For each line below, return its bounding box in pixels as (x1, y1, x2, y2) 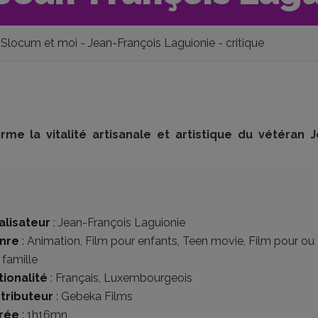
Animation (27, 234, 80, 248)
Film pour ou (248, 234, 314, 248)
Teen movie (182, 234, 243, 248)
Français (55, 271, 99, 285)
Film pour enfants (85, 234, 177, 248)
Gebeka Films (61, 290, 133, 303)
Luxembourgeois (104, 271, 192, 285)
